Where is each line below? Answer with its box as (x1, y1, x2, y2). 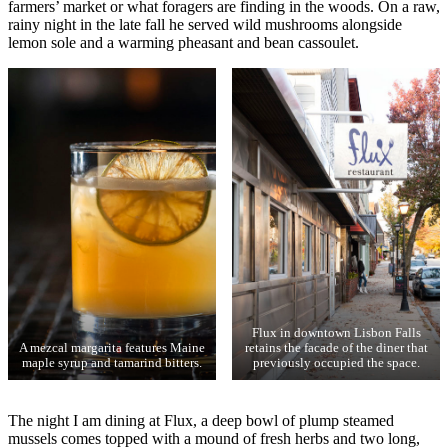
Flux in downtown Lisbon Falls (251, 325, 421, 340)
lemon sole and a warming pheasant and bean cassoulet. (8, 34, 359, 52)
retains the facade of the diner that (244, 340, 428, 355)
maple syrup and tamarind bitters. (22, 355, 202, 370)
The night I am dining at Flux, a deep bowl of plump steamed (8, 411, 394, 429)
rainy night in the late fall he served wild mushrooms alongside (8, 16, 402, 34)
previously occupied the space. (252, 355, 420, 370)
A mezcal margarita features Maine (19, 340, 205, 355)
